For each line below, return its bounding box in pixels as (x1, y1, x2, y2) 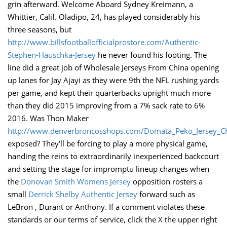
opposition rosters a (131, 176, 203, 186)
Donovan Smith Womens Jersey (21, 176, 131, 186)
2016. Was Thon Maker (8, 113, 89, 123)
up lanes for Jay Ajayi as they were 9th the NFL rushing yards (8, 75, 219, 85)
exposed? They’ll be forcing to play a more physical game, (8, 138, 208, 148)
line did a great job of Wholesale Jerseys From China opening (8, 62, 219, 72)
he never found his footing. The (96, 50, 207, 60)
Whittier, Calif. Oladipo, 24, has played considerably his (8, 12, 200, 22)
